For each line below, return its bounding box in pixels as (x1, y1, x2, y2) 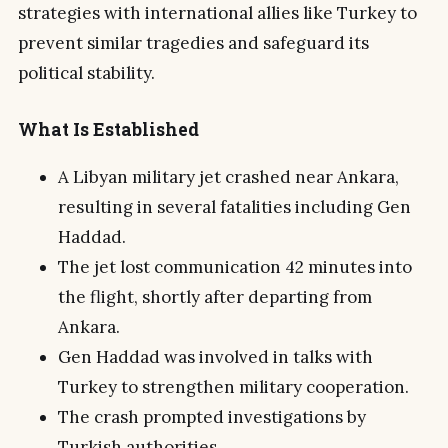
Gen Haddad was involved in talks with (58, 346, 373, 369)
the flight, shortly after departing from (58, 286, 372, 309)
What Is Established (18, 118, 199, 142)
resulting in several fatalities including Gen (58, 196, 411, 219)
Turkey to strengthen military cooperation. (58, 376, 409, 399)
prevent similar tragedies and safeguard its (18, 31, 369, 54)
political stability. (18, 61, 155, 84)
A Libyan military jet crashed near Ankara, (58, 166, 399, 189)
